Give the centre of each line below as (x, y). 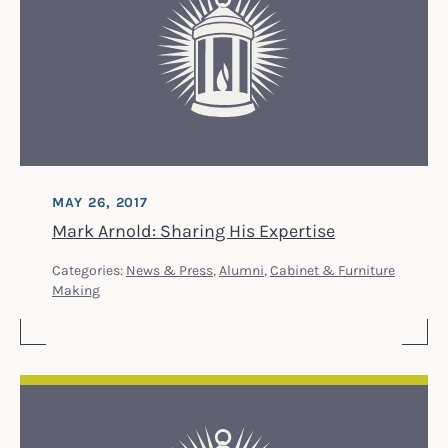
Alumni (241, 269)
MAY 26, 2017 (100, 201)
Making (76, 289)
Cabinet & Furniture (332, 269)
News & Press (169, 269)
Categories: (89, 269)
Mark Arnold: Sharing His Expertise (193, 229)
